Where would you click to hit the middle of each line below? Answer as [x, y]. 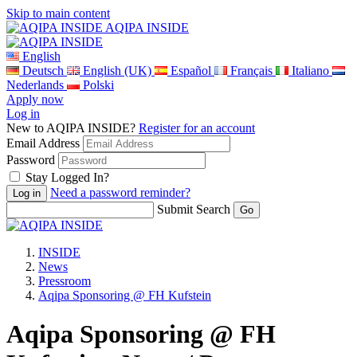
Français [251, 71]
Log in [23, 114]
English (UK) [117, 71]
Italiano [310, 71]
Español [191, 71]
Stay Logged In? [67, 177]
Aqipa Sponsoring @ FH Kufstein [125, 295]
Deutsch [43, 71]
